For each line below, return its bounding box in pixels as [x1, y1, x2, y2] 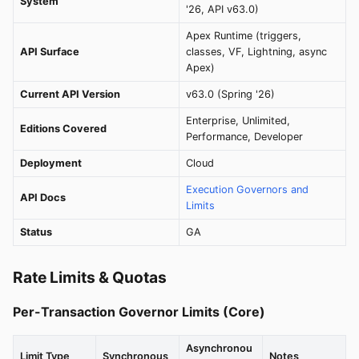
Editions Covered [20, 123, 107, 135]
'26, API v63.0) [186, 3, 259, 15]
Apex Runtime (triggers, [186, 30, 301, 42]
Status [20, 226, 52, 238]
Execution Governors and [186, 184, 309, 196]
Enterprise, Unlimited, [186, 115, 290, 127]
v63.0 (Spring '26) [186, 88, 275, 100]
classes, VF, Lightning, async [186, 46, 327, 58]
